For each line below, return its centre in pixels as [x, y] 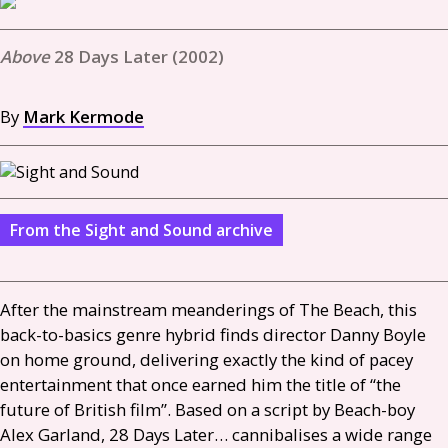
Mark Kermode [83, 116]
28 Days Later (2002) [139, 56]
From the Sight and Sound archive [141, 230]
